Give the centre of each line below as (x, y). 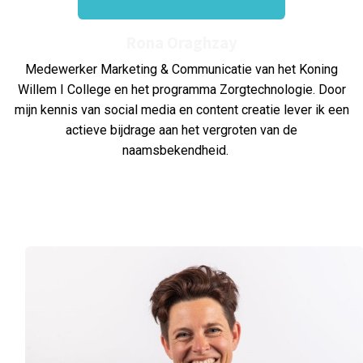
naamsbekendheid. (175, 151)
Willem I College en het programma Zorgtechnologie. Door (181, 90)
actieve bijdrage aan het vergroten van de (181, 130)
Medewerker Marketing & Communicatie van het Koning (181, 70)
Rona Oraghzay (181, 43)
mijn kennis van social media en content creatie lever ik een (181, 110)
